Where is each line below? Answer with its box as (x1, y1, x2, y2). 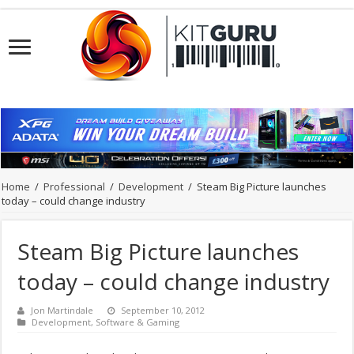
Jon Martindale (31, 304, 94, 317)
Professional (43, 179, 106, 194)
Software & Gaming (96, 316, 180, 329)
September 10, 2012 (121, 304, 205, 317)
